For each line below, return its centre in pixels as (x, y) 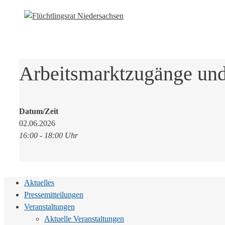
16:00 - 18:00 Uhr (48, 136)
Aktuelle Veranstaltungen (84, 219)
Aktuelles (39, 183)
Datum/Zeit (39, 111)
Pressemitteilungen (54, 195)
